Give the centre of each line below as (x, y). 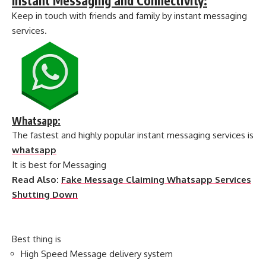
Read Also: (37, 180)
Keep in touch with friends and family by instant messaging (129, 16)
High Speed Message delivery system (97, 254)
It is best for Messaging (59, 165)
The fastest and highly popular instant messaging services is (133, 135)
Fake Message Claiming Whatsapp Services (156, 180)
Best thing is (37, 239)
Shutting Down (45, 195)
